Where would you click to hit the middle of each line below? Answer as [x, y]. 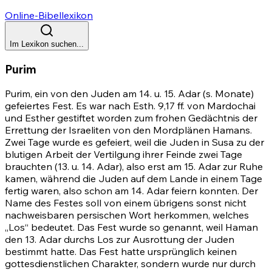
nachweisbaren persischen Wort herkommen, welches [127, 215]
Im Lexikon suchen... [47, 44]
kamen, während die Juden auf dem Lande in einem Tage [134, 179]
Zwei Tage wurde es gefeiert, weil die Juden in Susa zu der [134, 142]
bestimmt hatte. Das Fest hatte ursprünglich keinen [121, 252]
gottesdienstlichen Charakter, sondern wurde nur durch [130, 264]
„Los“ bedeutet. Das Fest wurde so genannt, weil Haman [131, 227]
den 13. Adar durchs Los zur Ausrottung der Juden [120, 240]
